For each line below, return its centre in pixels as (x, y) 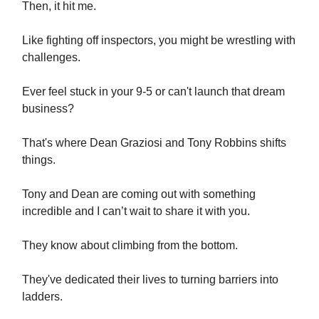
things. (39, 159)
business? (48, 108)
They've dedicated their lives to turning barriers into (150, 279)
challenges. (51, 57)
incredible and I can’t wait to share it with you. (136, 211)
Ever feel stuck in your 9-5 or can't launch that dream (153, 91)
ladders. (42, 296)
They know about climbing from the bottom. (130, 245)
